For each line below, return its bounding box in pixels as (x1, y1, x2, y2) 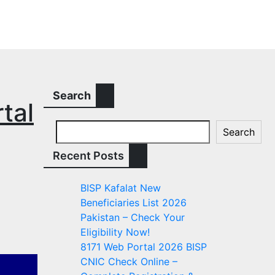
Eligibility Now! (80, 226, 150, 238)
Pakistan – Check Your (80, 211, 185, 223)
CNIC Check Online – (80, 255, 177, 268)
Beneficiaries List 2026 (80, 196, 187, 209)
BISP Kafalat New (80, 182, 161, 194)
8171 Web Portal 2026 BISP (80, 241, 207, 253)
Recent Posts (53, 149, 124, 162)
